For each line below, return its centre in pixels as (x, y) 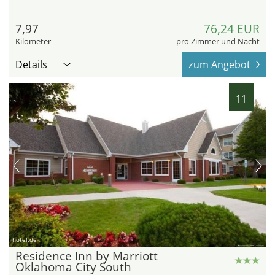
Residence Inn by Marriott (87, 256)
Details (31, 64)
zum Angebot (219, 64)
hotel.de (25, 240)
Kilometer (33, 41)
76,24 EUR (232, 29)
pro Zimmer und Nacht (218, 41)
